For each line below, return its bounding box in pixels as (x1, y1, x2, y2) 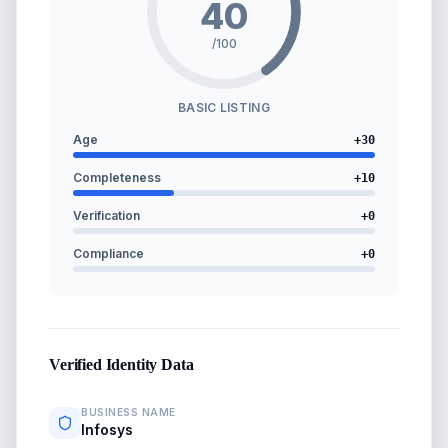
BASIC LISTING (178, 100, 270, 115)
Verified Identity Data (49, 356, 194, 373)
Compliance (73, 246, 144, 261)
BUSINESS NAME (81, 406, 176, 418)
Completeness (73, 170, 161, 185)
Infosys (81, 421, 133, 438)
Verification (73, 208, 140, 223)
